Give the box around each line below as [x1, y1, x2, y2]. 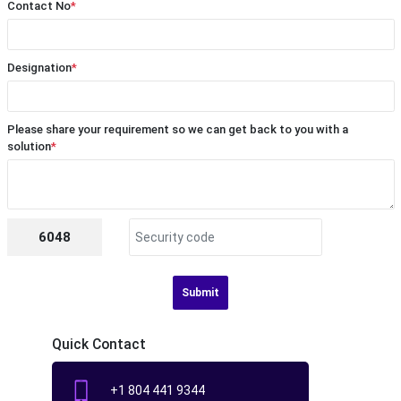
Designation [6, 61, 72, 75]
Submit [182, 286, 219, 300]
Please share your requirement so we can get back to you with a [6, 123, 348, 137]
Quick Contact [51, 336, 146, 354]
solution [6, 140, 51, 154]
